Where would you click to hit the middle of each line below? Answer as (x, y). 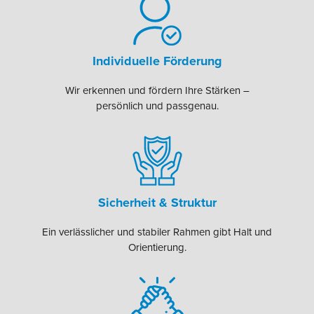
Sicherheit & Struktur (157, 203)
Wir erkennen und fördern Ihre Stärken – (157, 90)
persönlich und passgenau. (157, 105)
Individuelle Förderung (157, 61)
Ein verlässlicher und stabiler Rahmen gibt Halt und (157, 232)
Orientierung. (157, 248)
